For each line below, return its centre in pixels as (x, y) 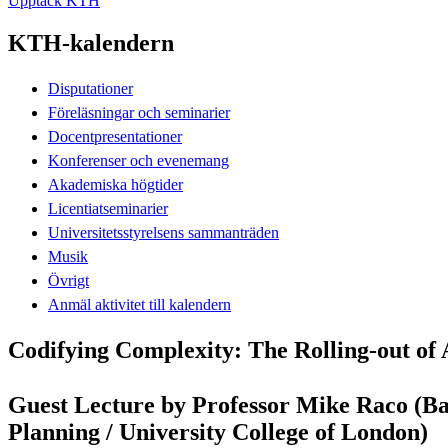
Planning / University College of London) (218, 431)
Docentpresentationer (115, 136)
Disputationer (90, 88)
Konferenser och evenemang (138, 160)
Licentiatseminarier (108, 208)
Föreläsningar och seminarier (139, 112)
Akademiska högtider (115, 184)
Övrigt (68, 280)
